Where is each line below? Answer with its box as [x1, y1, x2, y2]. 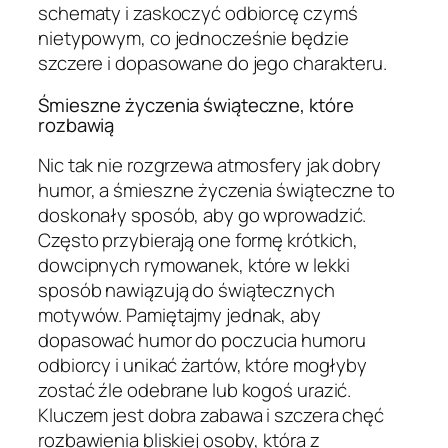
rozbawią [38, 111, 115, 138]
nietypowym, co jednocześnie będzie [38, 25, 349, 52]
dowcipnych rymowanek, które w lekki [38, 252, 350, 279]
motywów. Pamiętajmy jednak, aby [38, 302, 321, 329]
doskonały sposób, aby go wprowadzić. [38, 202, 367, 229]
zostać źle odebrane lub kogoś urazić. [38, 377, 352, 404]
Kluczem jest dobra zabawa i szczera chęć [38, 402, 384, 429]
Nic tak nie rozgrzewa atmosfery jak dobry [38, 152, 381, 179]
